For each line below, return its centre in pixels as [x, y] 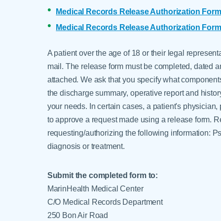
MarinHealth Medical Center [95, 188]
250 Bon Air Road [78, 215]
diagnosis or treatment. [86, 146]
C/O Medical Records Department [105, 202]
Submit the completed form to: [103, 175]
